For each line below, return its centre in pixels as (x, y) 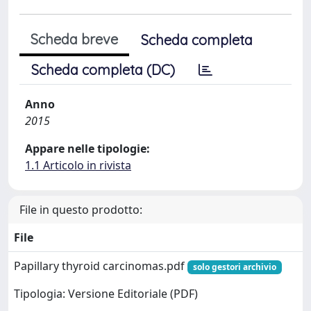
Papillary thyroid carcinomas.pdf (101, 266)
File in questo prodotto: (81, 210)
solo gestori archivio (234, 267)
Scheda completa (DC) (103, 70)
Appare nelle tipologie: (87, 149)
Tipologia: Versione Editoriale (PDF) (106, 294)
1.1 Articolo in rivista (78, 165)
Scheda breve (74, 39)
